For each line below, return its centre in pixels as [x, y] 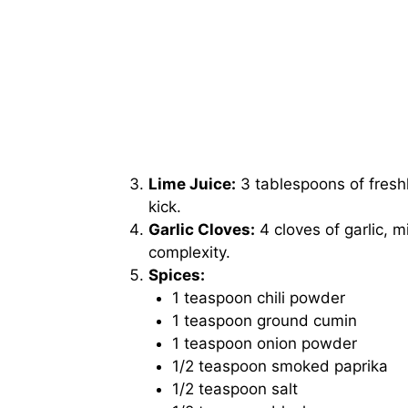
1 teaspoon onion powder [264, 344]
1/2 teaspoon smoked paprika [280, 367]
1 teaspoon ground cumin [264, 321]
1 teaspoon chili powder [258, 298]
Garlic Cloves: [202, 230]
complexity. [189, 253]
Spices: [177, 275]
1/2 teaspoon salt [235, 389]
